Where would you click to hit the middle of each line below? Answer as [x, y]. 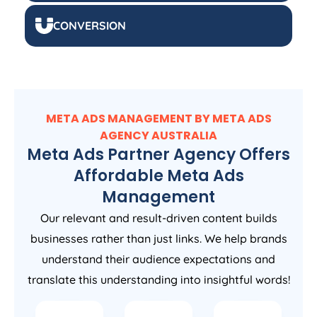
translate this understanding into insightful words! [158, 280]
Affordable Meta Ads [158, 176]
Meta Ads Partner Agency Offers [158, 155]
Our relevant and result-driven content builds [158, 218]
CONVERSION [90, 26]
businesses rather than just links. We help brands [158, 239]
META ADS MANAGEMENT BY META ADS [158, 119]
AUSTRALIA [184, 136]
